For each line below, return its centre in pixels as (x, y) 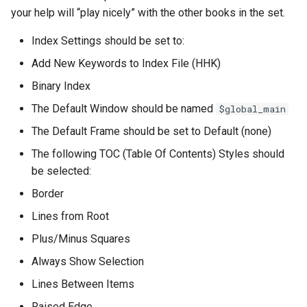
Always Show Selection (88, 261)
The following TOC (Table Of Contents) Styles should (158, 154)
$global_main (252, 109)
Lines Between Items (83, 284)
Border (48, 194)
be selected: (61, 171)
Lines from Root (70, 216)
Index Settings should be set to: (108, 41)
